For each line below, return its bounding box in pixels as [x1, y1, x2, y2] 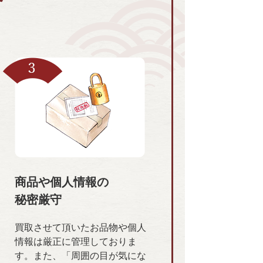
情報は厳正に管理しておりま [15, 236, 137, 247]
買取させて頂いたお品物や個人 [15, 222, 146, 233]
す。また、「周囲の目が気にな [15, 250, 146, 261]
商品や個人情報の [15, 176, 109, 189]
